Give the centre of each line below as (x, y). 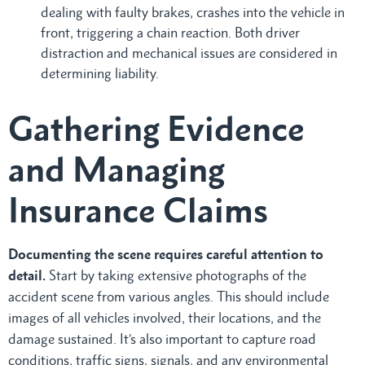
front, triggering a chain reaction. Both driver (170, 32)
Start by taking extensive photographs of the (176, 275)
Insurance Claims (138, 209)
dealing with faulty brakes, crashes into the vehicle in (193, 12)
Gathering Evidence (156, 128)
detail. (27, 275)
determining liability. (100, 73)
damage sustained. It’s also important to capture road (162, 339)
